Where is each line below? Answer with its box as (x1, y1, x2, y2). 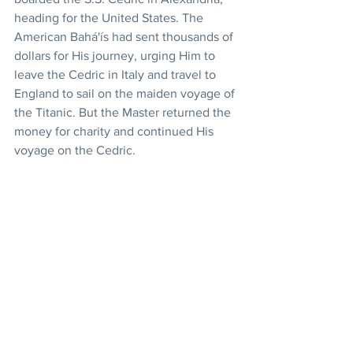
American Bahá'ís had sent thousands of (14, 29, 236, 43)
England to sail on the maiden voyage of (14, 86, 238, 100)
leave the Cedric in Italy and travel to (14, 67, 219, 81)
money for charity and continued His (14, 124, 217, 138)
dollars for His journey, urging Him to (14, 48, 218, 62)
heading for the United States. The (14, 10, 206, 24)
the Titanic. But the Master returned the (14, 105, 234, 119)
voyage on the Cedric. (14, 143, 136, 157)
